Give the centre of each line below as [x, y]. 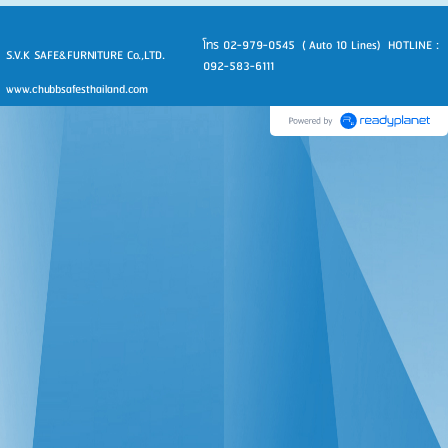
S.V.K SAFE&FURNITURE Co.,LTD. [85, 55]
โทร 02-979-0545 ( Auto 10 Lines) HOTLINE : [321, 45]
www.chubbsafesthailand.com [77, 89]
